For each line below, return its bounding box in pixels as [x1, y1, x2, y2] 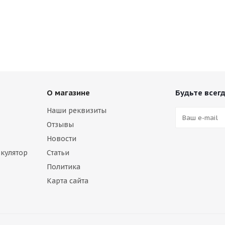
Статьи [47, 148, 69, 157]
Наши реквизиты [47, 106, 106, 115]
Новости [47, 134, 76, 143]
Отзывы [47, 120, 74, 129]
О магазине [47, 88, 90, 97]
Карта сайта [47, 176, 88, 185]
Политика [47, 162, 80, 171]
